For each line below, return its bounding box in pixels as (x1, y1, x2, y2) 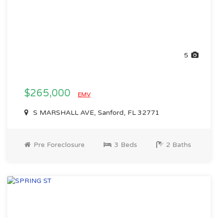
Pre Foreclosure (32, 141, 85, 149)
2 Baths (164, 141, 191, 149)
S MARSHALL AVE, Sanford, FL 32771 (31, 109, 160, 117)
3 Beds (112, 141, 137, 149)
